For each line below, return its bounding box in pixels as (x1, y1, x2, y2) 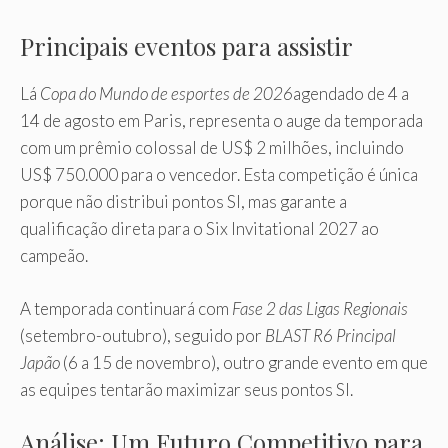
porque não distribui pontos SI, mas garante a (20, 191, 347, 213)
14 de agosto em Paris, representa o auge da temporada (20, 110, 423, 132)
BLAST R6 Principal (265, 324, 396, 346)
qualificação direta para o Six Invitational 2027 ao (20, 218, 379, 240)
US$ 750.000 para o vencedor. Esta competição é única (20, 164, 418, 186)
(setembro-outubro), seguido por (20, 324, 265, 346)
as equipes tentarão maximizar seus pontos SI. (20, 378, 353, 400)
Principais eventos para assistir (20, 30, 353, 63)
